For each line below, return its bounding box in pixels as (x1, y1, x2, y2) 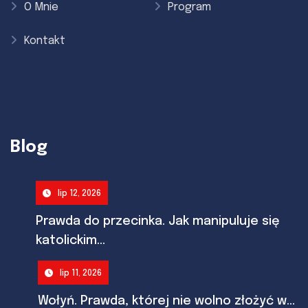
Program (168, 1, 211, 14)
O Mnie (24, 1, 58, 14)
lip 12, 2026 (57, 190, 101, 199)
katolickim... (35, 234, 105, 247)
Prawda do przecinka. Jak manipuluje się (35, 215, 280, 228)
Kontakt (24, 35, 65, 47)
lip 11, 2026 (60, 269, 102, 278)
